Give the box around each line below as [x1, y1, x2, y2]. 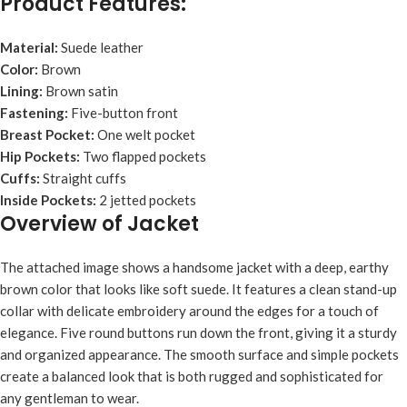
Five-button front [68, 104, 178, 121]
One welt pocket [94, 125, 195, 143]
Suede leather [58, 38, 144, 55]
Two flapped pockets [80, 147, 206, 164]
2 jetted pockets [96, 191, 196, 208]
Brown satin [43, 82, 118, 99]
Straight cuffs [40, 169, 126, 186]
